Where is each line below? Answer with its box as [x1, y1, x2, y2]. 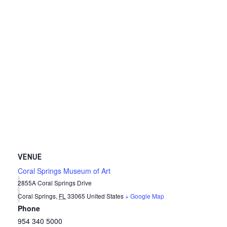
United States [87, 191, 124, 200]
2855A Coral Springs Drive [18, 178, 92, 187]
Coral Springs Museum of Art [18, 165, 110, 176]
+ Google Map [125, 191, 164, 200]
